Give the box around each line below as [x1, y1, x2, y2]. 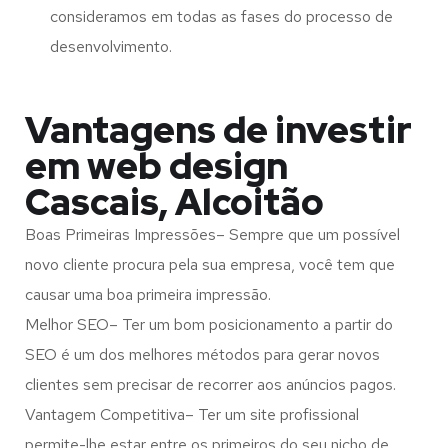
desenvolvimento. [50, 36, 172, 58]
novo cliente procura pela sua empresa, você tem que [25, 254, 395, 276]
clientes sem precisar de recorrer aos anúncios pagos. [25, 374, 396, 396]
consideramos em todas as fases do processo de [50, 6, 393, 28]
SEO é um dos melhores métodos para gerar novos [25, 344, 380, 366]
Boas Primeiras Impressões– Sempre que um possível [25, 224, 400, 246]
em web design [25, 142, 288, 191]
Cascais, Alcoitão [25, 178, 324, 227]
